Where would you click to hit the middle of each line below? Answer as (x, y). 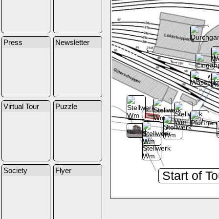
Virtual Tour (21, 106)
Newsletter (72, 42)
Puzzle (66, 106)
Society (15, 170)
